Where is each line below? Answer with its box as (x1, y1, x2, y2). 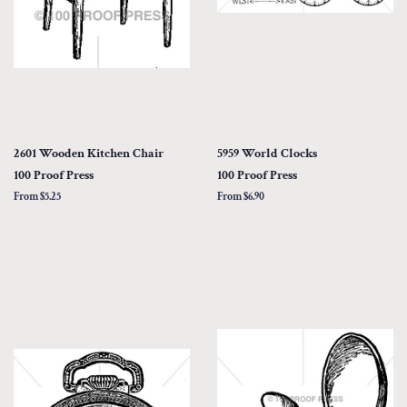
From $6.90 (217, 189, 264, 203)
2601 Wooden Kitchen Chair (14, 144, 164, 162)
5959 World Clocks (217, 144, 317, 162)
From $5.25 (14, 189, 61, 203)
